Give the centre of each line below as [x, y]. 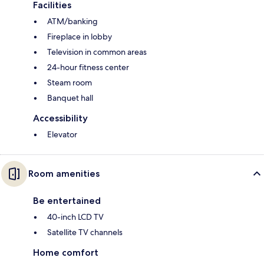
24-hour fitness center [88, 67]
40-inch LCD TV [75, 217]
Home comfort [66, 253]
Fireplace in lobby [80, 37]
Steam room [70, 83]
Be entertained [67, 201]
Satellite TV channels [85, 232]
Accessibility [60, 118]
